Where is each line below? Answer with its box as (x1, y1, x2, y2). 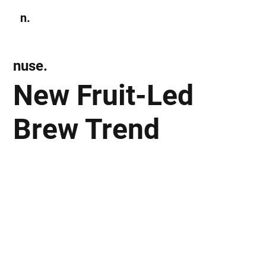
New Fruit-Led (13, 78, 194, 112)
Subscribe (187, 13, 217, 22)
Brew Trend (13, 112, 160, 146)
